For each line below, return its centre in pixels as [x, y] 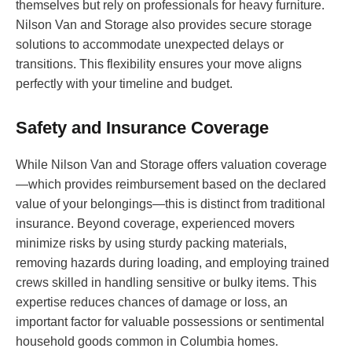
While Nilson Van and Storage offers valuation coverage [171, 165]
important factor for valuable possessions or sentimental [170, 322]
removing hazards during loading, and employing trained [172, 263]
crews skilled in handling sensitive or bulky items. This [166, 283]
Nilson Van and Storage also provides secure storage [164, 25]
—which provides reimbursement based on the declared [171, 185]
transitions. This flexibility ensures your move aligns [159, 64]
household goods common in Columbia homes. [147, 342]
